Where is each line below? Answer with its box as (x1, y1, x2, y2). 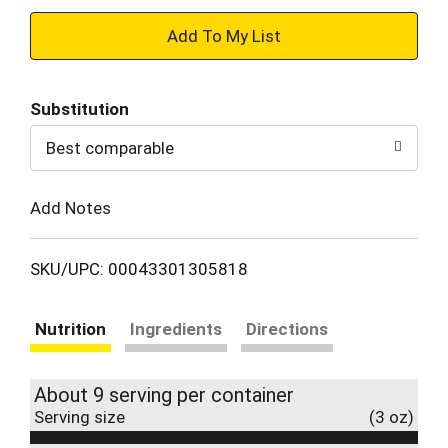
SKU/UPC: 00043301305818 (30, 258, 248, 279)
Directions (246, 318, 328, 339)
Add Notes (30, 197, 111, 218)
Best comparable (46, 138, 174, 158)
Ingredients (130, 318, 222, 339)
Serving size (34, 406, 125, 427)
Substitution (30, 99, 129, 119)
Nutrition (35, 318, 106, 339)
